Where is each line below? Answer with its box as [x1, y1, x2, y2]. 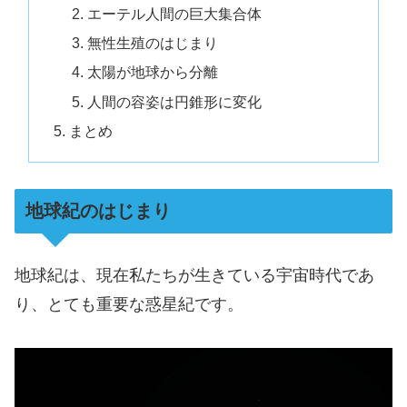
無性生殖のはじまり [86, 35, 218, 52]
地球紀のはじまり [25, 200, 171, 221]
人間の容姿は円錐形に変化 [86, 93, 262, 110]
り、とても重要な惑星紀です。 [15, 294, 243, 313]
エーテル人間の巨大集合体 [86, 5, 262, 22]
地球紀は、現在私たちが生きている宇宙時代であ [15, 265, 374, 284]
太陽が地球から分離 [86, 64, 218, 81]
